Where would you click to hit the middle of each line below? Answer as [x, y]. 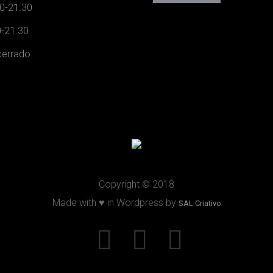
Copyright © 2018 [136, 184]
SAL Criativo [200, 203]
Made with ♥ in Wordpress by [115, 202]
